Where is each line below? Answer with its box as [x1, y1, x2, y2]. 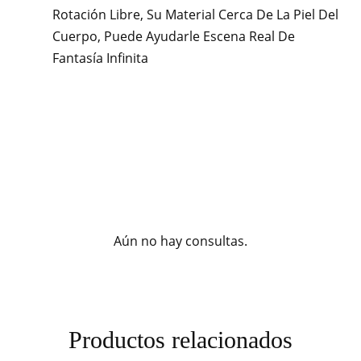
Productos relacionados [68, 326, 293, 353]
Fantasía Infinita [52, 48, 148, 67]
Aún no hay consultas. [114, 231, 247, 250]
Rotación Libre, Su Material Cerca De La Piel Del [52, 5, 338, 23]
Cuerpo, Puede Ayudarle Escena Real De [52, 27, 295, 45]
